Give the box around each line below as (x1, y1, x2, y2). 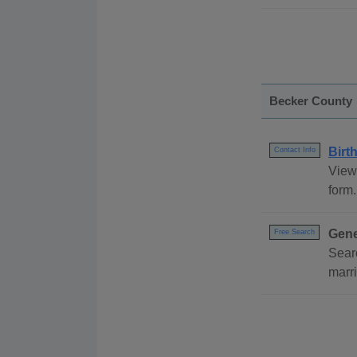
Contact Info (274, 146, 316, 155)
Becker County (269, 94, 352, 108)
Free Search (274, 228, 315, 237)
